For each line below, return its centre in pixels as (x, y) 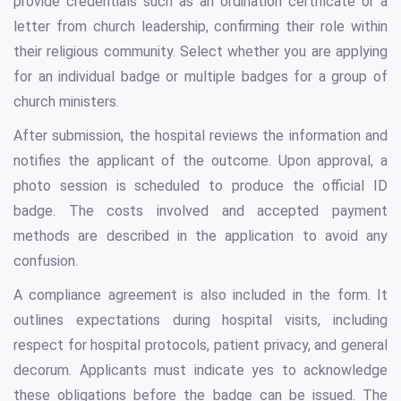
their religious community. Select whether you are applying (200, 52)
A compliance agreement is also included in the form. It (200, 295)
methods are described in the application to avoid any (200, 236)
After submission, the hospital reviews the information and (200, 136)
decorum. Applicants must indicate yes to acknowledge (200, 371)
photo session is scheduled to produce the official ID (200, 186)
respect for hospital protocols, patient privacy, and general (200, 346)
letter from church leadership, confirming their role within (200, 27)
